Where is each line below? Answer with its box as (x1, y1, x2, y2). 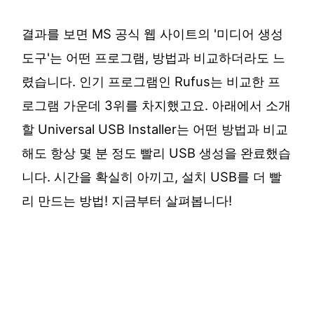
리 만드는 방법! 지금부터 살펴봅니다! (22, 193, 233, 209)
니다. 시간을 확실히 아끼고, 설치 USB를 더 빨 (22, 169, 282, 185)
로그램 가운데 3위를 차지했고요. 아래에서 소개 (22, 97, 292, 114)
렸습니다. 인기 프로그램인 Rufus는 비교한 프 (22, 74, 281, 90)
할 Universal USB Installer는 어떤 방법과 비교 (22, 121, 289, 137)
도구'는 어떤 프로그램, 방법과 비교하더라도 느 (22, 50, 286, 66)
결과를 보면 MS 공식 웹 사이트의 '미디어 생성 (22, 26, 284, 42)
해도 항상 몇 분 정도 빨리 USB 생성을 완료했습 (22, 145, 292, 161)
